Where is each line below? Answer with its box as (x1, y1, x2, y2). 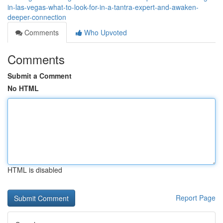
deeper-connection (7, 12, 66, 22)
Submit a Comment (7, 71, 72, 81)
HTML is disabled (7, 165, 62, 175)
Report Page (176, 193, 216, 203)
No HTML (7, 83, 39, 93)
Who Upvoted (82, 27, 127, 37)
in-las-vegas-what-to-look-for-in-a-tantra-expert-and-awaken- (7, 2, 199, 12)
